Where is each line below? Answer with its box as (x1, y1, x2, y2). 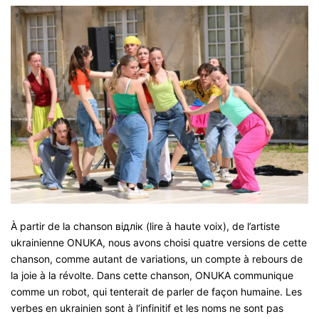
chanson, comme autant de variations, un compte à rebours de (11, 253, 303, 266)
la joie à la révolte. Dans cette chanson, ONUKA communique (11, 269, 293, 282)
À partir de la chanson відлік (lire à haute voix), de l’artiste (11, 220, 280, 233)
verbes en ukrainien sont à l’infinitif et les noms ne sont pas (11, 302, 283, 315)
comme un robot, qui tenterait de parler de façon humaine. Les (11, 286, 302, 298)
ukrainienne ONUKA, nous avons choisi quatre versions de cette (11, 236, 307, 249)
